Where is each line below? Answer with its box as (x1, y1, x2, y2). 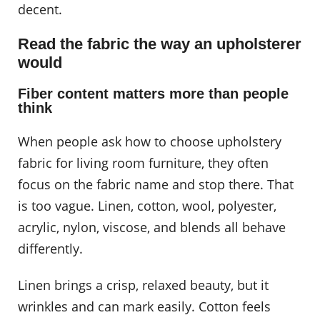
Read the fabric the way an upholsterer (18, 35, 301, 54)
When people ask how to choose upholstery (18, 132, 281, 150)
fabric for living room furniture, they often (18, 154, 269, 171)
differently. (18, 239, 83, 257)
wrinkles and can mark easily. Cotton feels (18, 298, 271, 316)
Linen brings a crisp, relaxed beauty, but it (18, 276, 269, 294)
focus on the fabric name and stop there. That (18, 175, 294, 193)
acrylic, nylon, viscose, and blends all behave (18, 218, 286, 236)
